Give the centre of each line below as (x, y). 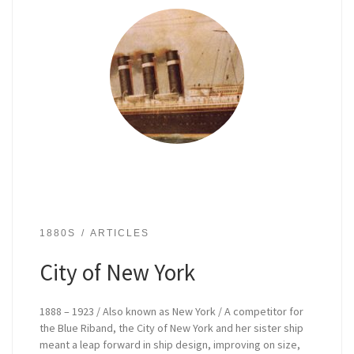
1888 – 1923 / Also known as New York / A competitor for (172, 311)
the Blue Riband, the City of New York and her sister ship (172, 328)
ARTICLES (119, 232)
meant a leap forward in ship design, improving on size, (170, 344)
